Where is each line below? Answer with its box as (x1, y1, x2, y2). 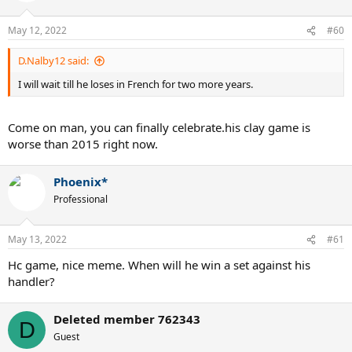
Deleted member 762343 (53, 311, 200, 327)
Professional (53, 192, 108, 206)
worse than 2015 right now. (8, 135, 158, 152)
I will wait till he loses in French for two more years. (18, 77, 253, 91)
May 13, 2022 (8, 233, 67, 246)
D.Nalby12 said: (18, 53, 89, 68)
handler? (8, 273, 55, 289)
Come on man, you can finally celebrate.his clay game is (8, 119, 310, 135)
